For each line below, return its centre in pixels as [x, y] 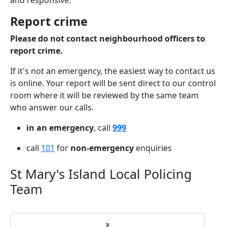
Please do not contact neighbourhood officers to [108, 39]
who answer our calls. [52, 108]
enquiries [153, 148]
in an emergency [60, 128]
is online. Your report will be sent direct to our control [113, 83]
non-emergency [102, 148]
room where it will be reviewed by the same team [104, 96]
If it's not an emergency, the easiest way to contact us [113, 71]
